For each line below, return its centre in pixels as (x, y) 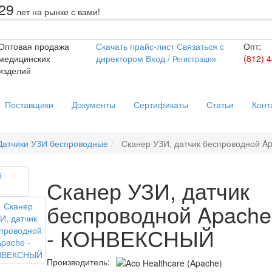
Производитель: (79, 262)
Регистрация (195, 59)
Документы (93, 104)
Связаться (197, 46)
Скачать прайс (125, 46)
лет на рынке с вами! (57, 12)
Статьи (220, 104)
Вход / (159, 58)
